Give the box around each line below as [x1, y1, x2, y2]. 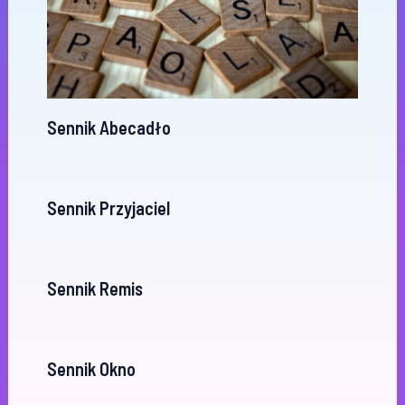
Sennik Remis [46, 277, 143, 299]
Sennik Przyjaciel [46, 196, 170, 219]
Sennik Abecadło [46, 116, 171, 138]
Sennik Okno [46, 357, 136, 380]
